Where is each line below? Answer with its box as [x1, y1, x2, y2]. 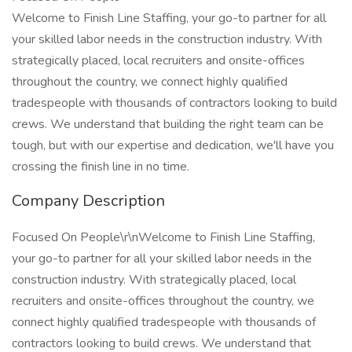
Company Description [12, 190, 165, 211]
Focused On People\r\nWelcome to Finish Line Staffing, [12, 229, 315, 246]
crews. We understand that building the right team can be [12, 115, 324, 133]
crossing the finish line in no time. [12, 158, 189, 175]
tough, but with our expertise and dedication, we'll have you [12, 137, 334, 154]
